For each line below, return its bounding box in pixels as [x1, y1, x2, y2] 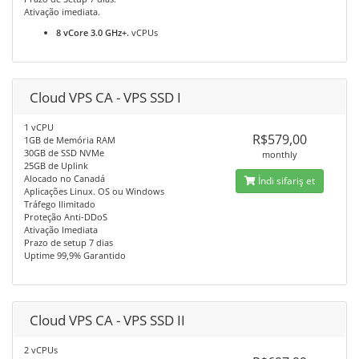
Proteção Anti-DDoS [24, 210, 107, 223]
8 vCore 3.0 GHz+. [56, 26, 129, 38]
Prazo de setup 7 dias [24, 236, 113, 248]
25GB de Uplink [24, 159, 88, 171]
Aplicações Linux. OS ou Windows [24, 184, 164, 197]
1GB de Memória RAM [24, 133, 115, 146]
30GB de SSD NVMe [24, 146, 104, 159]
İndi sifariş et [255, 173, 315, 188]
